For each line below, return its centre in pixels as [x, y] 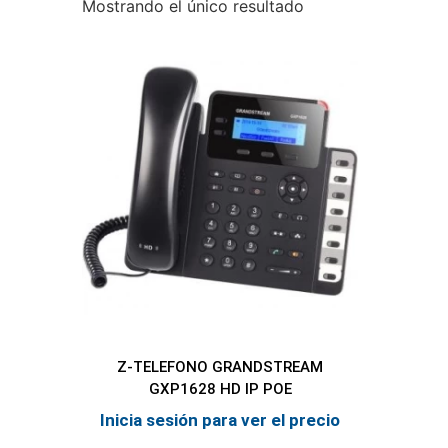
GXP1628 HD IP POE [220, 389]
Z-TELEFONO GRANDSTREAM [220, 367]
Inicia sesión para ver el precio [220, 419]
